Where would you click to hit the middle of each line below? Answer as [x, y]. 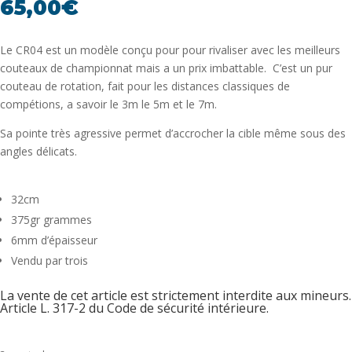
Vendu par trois [49, 260]
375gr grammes [51, 220]
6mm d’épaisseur [54, 240]
